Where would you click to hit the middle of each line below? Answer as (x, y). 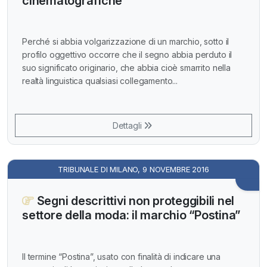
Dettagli (128, 126)
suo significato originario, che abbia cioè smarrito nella (126, 68)
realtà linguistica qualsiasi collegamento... (100, 81)
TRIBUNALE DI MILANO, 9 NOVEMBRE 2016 (133, 170)
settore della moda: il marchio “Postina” (131, 215)
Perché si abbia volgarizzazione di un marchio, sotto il (126, 42)
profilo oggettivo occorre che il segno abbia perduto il (127, 55)
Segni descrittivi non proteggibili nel (134, 201)
